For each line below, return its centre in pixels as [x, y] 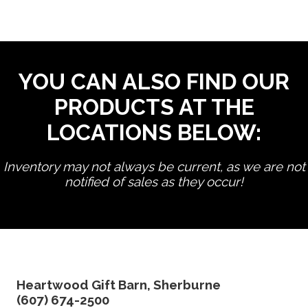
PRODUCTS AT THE [154, 107]
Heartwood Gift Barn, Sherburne [118, 284]
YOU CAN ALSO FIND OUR [154, 81]
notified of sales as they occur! [154, 181]
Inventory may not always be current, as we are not [154, 166]
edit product [154, 195]
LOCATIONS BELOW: [154, 132]
